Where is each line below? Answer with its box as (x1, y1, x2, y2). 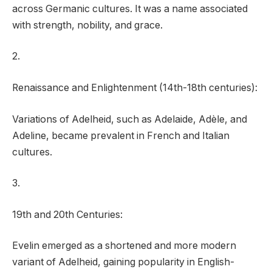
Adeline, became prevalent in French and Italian (12, 129, 229, 141)
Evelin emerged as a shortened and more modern (12, 240, 236, 252)
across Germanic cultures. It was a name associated (12, 2, 248, 15)
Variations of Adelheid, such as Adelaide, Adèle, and (12, 113, 247, 125)
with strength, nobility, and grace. (12, 19, 163, 31)
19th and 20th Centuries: (12, 208, 123, 220)
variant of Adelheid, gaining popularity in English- (12, 256, 234, 268)
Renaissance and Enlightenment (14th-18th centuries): (12, 82, 257, 94)
